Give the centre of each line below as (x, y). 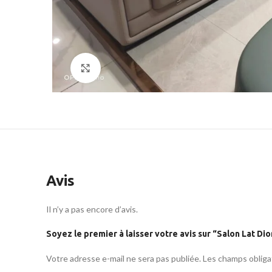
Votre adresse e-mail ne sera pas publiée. (124, 258)
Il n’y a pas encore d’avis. (92, 209)
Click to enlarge (131, 68)
